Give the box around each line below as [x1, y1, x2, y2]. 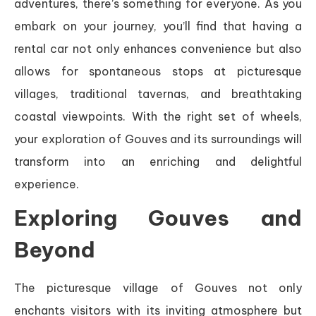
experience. [14, 177, 79, 191]
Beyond [14, 236, 95, 263]
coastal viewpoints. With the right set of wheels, [14, 109, 302, 123]
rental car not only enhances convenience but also [14, 42, 302, 56]
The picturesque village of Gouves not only [14, 281, 302, 295]
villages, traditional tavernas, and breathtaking [14, 87, 302, 101]
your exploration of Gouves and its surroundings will [14, 132, 302, 146]
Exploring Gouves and [14, 205, 302, 231]
